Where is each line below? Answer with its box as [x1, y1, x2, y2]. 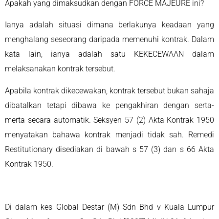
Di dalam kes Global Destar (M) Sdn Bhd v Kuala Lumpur [5, 202, 214, 212]
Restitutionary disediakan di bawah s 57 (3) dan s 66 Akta [5, 144, 214, 154]
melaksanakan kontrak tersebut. [5, 64, 117, 74]
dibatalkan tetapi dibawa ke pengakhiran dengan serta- [5, 100, 214, 110]
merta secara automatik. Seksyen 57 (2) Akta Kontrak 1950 [5, 115, 214, 125]
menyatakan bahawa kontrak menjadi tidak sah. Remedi [5, 130, 214, 139]
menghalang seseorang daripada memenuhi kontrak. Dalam [5, 35, 214, 44]
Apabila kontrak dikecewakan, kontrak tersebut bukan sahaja [5, 86, 214, 95]
